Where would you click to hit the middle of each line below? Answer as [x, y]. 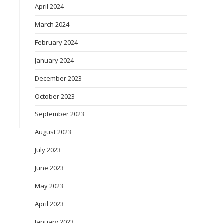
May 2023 [49, 186]
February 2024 [56, 42]
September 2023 [59, 114]
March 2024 [52, 24]
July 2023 [48, 150]
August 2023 [53, 132]
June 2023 [49, 168]
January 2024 [54, 60]
